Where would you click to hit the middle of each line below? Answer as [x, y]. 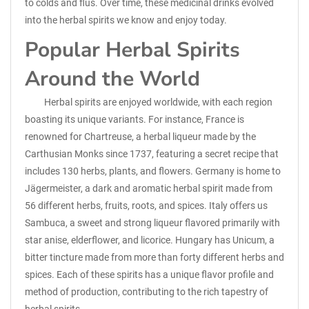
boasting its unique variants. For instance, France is [134, 119]
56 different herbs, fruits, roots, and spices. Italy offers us [146, 206]
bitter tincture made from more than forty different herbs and [154, 257]
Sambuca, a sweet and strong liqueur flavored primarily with [152, 223]
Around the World [112, 79]
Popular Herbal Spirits [132, 50]
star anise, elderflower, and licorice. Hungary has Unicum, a [150, 240]
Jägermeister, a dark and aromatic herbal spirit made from [149, 188]
